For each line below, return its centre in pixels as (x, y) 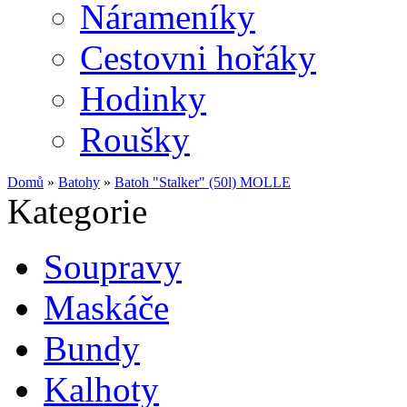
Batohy (79, 182)
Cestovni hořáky (198, 58)
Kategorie (77, 211)
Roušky (135, 139)
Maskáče (106, 308)
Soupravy (113, 267)
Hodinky (143, 99)
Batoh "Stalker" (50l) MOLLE (203, 182)
